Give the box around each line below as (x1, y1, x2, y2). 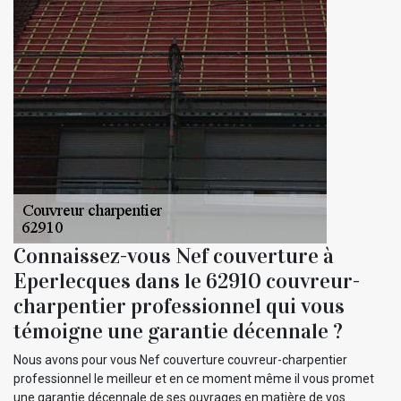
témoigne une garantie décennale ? (13, 317, 343, 345)
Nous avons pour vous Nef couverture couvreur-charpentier (13, 352, 347, 367)
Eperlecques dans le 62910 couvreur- (13, 267, 360, 294)
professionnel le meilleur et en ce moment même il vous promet (13, 371, 374, 386)
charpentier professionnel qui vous (13, 292, 345, 320)
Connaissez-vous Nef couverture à (13, 242, 334, 269)
